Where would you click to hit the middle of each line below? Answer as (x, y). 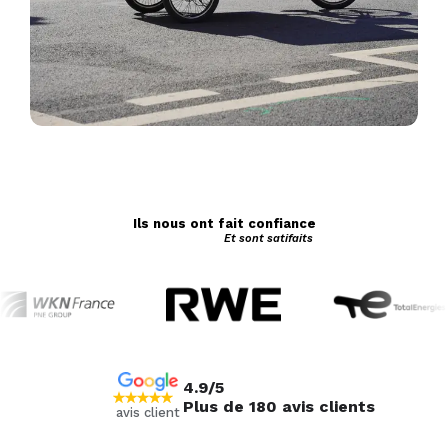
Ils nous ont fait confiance (224, 223)
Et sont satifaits (269, 238)
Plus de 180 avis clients (279, 407)
